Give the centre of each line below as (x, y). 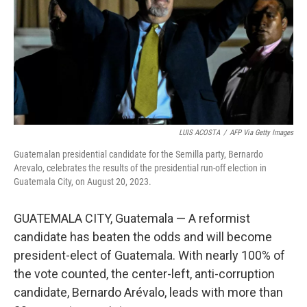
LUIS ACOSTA (199, 133)
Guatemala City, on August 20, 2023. (83, 182)
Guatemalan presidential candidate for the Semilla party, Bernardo (138, 154)
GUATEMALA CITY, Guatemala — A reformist (132, 218)
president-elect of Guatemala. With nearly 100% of (149, 255)
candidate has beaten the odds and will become (143, 237)
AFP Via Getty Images (261, 133)
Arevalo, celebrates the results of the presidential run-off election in (140, 168)
